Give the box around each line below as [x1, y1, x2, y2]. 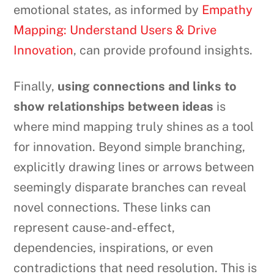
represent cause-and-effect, [13, 220, 176, 235]
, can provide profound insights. [73, 42, 253, 57]
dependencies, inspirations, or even [13, 240, 214, 255]
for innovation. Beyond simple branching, [13, 139, 246, 154]
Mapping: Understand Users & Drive [13, 22, 217, 37]
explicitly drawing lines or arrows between [13, 159, 255, 174]
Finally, [13, 78, 58, 94]
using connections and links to [57, 78, 237, 94]
